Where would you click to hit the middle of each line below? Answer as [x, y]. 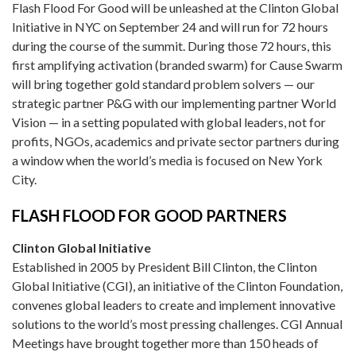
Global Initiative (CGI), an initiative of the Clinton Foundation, [177, 285]
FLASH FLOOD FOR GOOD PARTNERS [149, 215]
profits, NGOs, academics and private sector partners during [176, 141]
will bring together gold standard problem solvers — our [163, 83]
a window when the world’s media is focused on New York [167, 160]
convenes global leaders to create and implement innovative [174, 304]
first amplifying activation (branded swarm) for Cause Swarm [177, 64]
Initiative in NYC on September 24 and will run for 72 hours [170, 26]
